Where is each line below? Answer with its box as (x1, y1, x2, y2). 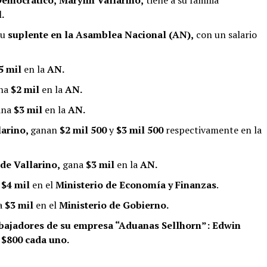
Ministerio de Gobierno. (59, 198, 169, 212)
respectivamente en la (163, 123, 262, 136)
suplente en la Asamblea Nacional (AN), (5, 27, 194, 41)
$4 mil (1, 178, 32, 191)
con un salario (194, 27, 257, 41)
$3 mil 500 (116, 123, 163, 136)
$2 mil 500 (57, 123, 107, 136)
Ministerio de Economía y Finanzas (55, 178, 216, 191)
